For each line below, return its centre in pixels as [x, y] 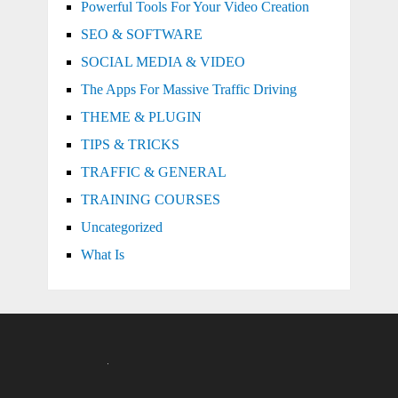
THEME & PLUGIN [141, 116]
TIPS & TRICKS [130, 144]
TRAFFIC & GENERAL [153, 171]
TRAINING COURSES [150, 199]
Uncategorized [121, 227]
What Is [102, 254]
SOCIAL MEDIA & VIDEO [163, 61]
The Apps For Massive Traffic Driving [188, 89]
